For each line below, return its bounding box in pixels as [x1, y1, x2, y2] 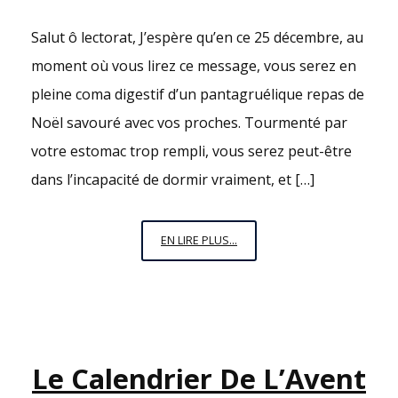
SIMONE [236, 296, 279, 312]
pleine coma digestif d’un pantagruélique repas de [31, 84, 364, 105]
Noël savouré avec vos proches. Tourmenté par [31, 113, 347, 133]
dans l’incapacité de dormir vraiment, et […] [31, 170, 314, 190]
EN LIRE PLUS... [161, 233, 237, 249]
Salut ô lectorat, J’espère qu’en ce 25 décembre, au [31, 28, 363, 48]
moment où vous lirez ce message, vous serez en [31, 56, 356, 76]
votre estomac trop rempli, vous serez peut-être [31, 141, 352, 162]
